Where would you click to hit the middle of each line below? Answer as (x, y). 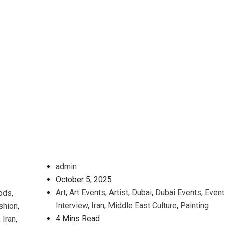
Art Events (87, 193)
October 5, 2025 (84, 180)
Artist (119, 193)
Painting (195, 206)
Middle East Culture (142, 206)
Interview (72, 206)
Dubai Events (178, 193)
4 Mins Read (78, 219)
